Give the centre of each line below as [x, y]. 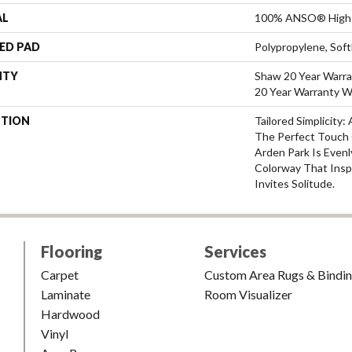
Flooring [71, 251]
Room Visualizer [248, 294]
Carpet [60, 274]
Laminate [66, 294]
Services [235, 251]
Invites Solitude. [295, 183]
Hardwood [70, 313]
